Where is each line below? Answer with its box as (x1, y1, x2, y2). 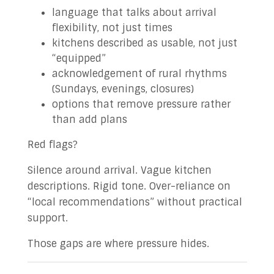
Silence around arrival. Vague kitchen (27, 164, 212, 177)
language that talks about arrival (51, 6, 217, 19)
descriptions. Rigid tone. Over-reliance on (27, 180, 231, 193)
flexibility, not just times (51, 21, 172, 34)
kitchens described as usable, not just (51, 37, 237, 50)
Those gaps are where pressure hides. (27, 237, 209, 250)
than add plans (51, 113, 127, 126)
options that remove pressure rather (51, 98, 231, 111)
